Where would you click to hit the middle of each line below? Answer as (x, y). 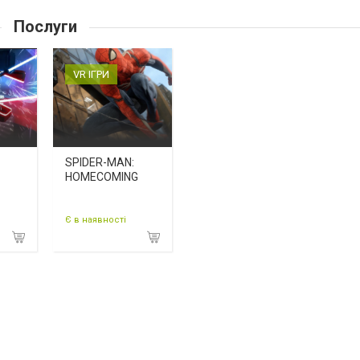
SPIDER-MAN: (100, 163)
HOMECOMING (102, 177)
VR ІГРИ (91, 75)
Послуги (45, 27)
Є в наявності (96, 219)
